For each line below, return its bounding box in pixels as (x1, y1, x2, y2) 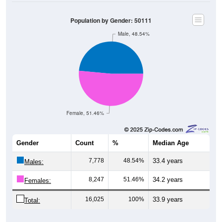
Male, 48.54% (117, 30, 150, 37)
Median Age (153, 139, 189, 147)
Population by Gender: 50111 (70, 16, 152, 25)
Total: (24, 196, 40, 204)
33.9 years (153, 195, 183, 203)
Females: (24, 176, 51, 184)
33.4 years (153, 157, 183, 165)
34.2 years (153, 175, 183, 183)
